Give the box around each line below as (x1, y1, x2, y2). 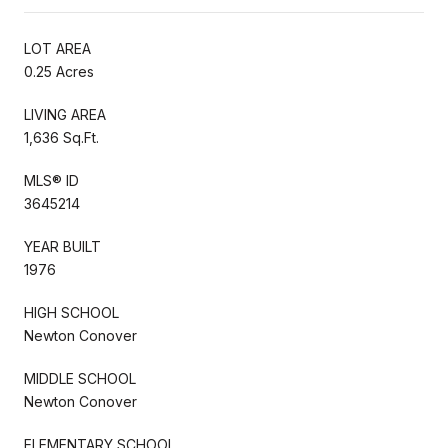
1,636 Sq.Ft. (24, 128, 99, 146)
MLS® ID (24, 171, 79, 189)
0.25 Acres (24, 62, 94, 80)
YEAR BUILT (24, 237, 101, 255)
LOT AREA (24, 39, 91, 57)
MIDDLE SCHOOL (24, 369, 136, 387)
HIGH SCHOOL (24, 303, 119, 321)
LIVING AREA (24, 105, 106, 123)
